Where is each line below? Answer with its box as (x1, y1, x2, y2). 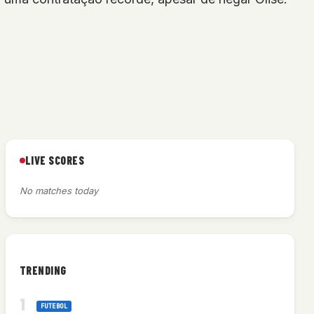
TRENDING (19, 263, 67, 277)
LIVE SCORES (25, 153, 85, 168)
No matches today (19, 185, 98, 197)
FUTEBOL (40, 301, 68, 310)
